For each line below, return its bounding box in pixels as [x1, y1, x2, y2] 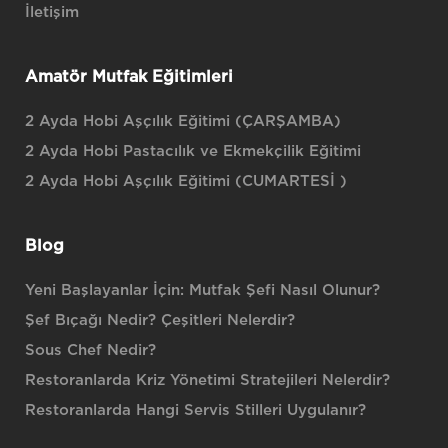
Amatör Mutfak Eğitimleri [25, 69, 233, 85]
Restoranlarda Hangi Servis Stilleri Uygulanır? [25, 403, 366, 418]
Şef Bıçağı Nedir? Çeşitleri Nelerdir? [25, 313, 295, 328]
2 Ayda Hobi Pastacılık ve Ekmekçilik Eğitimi [25, 144, 361, 159]
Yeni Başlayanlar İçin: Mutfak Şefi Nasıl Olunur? [25, 283, 380, 298]
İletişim [25, 5, 79, 20]
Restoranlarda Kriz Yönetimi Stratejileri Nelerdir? [25, 373, 390, 388]
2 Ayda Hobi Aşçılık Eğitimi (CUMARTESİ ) [25, 174, 347, 189]
